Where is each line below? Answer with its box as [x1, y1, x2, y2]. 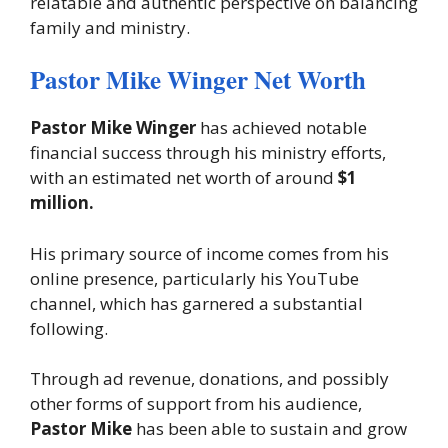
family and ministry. [30, 15, 190, 39]
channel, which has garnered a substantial [30, 291, 363, 315]
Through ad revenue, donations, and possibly [30, 367, 389, 391]
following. [30, 316, 108, 340]
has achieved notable [200, 116, 367, 140]
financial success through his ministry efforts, [30, 141, 386, 165]
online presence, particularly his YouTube [30, 266, 359, 290]
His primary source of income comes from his [30, 241, 389, 265]
